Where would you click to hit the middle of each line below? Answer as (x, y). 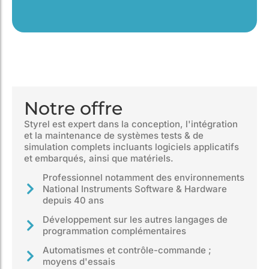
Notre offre (73, 109)
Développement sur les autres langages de (135, 220)
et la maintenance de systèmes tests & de (114, 136)
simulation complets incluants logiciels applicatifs (131, 147)
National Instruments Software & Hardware (135, 189)
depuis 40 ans (74, 201)
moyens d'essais (79, 262)
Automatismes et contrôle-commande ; (127, 250)
